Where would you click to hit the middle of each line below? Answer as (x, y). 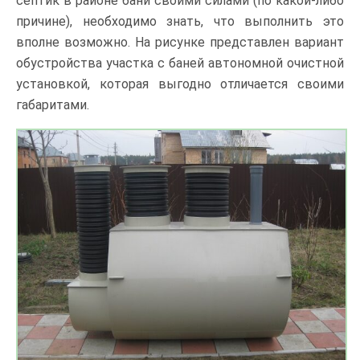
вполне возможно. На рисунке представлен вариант (180, 42)
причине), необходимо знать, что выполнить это (180, 21)
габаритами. (53, 104)
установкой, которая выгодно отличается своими (180, 84)
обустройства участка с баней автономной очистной (180, 63)
